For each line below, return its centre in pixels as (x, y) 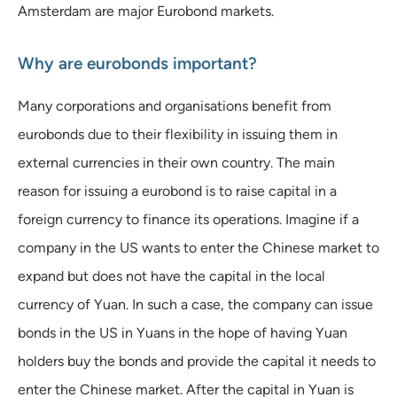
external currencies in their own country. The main (176, 162)
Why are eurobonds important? (137, 63)
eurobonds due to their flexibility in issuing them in (178, 134)
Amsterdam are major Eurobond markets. (146, 11)
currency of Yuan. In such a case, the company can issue (195, 304)
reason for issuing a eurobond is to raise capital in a (177, 191)
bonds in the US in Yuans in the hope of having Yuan (183, 332)
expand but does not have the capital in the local (171, 276)
